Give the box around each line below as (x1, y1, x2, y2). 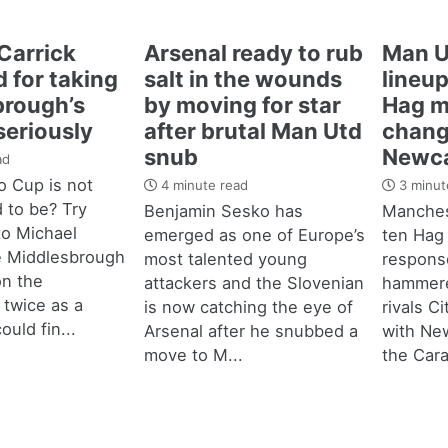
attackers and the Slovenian (143, 272, 364, 293)
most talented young (143, 248, 307, 269)
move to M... (143, 344, 243, 365)
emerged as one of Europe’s (143, 224, 365, 245)
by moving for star (143, 92, 341, 119)
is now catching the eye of (143, 296, 353, 317)
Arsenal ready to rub (143, 40, 363, 67)
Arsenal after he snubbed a (143, 320, 358, 341)
